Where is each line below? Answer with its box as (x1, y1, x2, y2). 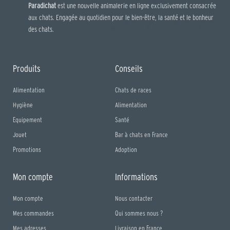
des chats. (28, 25, 54, 33)
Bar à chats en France (115, 131, 168, 139)
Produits (13, 64, 41, 74)
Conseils (115, 64, 143, 74)
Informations (115, 172, 158, 182)
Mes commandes (13, 209, 54, 218)
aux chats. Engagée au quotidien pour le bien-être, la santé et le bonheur (28, 13, 214, 22)
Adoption (115, 146, 137, 154)
